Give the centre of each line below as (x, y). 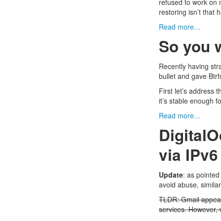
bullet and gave (184, 76)
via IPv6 (188, 155)
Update (171, 175)
